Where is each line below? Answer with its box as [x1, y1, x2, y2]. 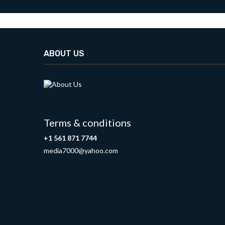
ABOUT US [44, 48, 84, 58]
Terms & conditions [44, 116, 131, 129]
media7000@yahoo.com [44, 146, 118, 155]
